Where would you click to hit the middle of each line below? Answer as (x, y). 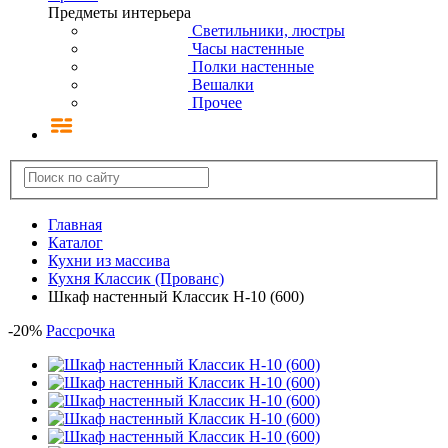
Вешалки (223, 84)
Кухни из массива (109, 261)
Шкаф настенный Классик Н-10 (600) (176, 297)
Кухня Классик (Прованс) (136, 279)
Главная (75, 225)
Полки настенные (253, 66)
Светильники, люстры (268, 30)
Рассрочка (80, 331)
